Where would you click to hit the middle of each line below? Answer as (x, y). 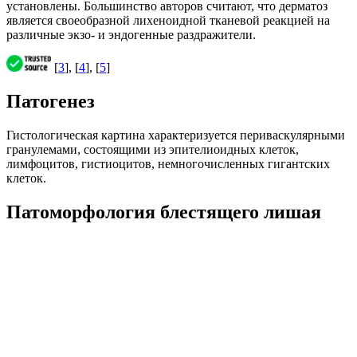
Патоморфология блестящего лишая (164, 212)
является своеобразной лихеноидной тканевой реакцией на (168, 20)
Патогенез (51, 101)
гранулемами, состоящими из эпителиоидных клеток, (153, 149)
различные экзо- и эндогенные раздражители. (131, 34)
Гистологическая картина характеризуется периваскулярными (176, 135)
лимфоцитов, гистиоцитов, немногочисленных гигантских (168, 163)
